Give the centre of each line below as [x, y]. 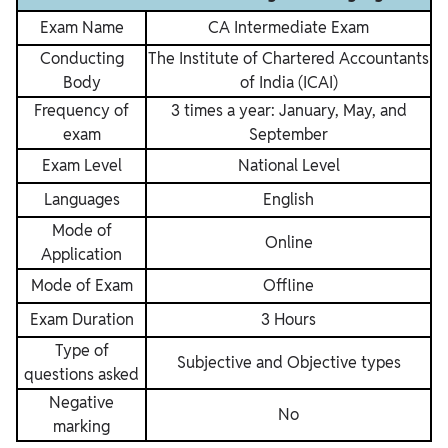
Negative [81, 403]
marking [81, 427]
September [288, 135]
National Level [288, 166]
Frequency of [81, 111]
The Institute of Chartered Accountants [288, 59]
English [288, 200]
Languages [81, 200]
